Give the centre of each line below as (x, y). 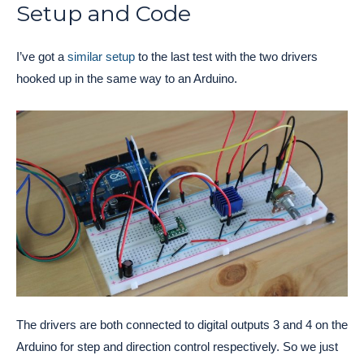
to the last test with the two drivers (226, 56)
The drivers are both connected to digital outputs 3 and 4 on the (182, 325)
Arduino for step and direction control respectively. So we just (177, 347)
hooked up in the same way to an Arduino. (127, 78)
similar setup (101, 56)
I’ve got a (42, 56)
